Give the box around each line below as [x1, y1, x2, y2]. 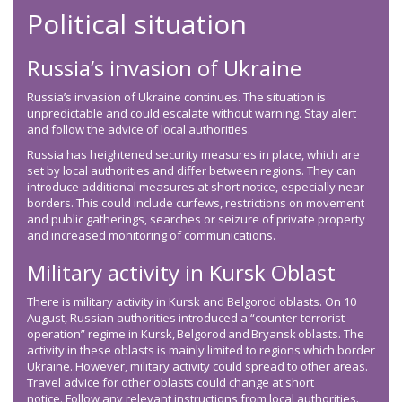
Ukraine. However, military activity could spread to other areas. [27, 358, 368, 375]
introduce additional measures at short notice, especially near [27, 179, 364, 196]
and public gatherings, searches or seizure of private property [27, 211, 365, 228]
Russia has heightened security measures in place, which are [27, 146, 360, 163]
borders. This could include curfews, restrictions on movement [27, 195, 364, 212]
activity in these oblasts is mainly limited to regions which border [27, 342, 375, 359]
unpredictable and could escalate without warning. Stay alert [27, 105, 356, 122]
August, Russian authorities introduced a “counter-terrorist [27, 310, 345, 327]
